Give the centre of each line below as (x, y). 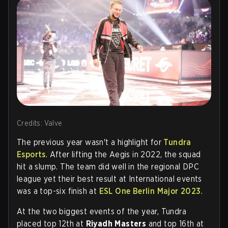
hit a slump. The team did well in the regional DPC (108, 166)
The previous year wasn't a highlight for (90, 142)
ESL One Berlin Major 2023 (150, 191)
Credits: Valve (40, 123)
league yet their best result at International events (109, 179)
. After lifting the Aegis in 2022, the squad (123, 154)
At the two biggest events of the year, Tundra (102, 211)
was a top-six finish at (58, 191)
